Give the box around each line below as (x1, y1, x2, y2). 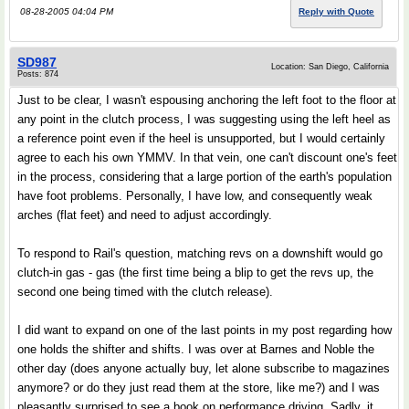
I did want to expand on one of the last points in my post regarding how (17, 323, 392, 337)
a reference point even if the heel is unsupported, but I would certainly (17, 131, 385, 145)
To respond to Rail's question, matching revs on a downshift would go (17, 246, 383, 260)
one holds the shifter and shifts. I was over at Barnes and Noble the (17, 342, 374, 356)
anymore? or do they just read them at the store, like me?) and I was (17, 381, 380, 394)
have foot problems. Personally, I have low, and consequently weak (17, 189, 372, 203)
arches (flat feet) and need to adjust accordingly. (17, 208, 272, 222)
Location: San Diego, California (271, 62, 389, 71)
